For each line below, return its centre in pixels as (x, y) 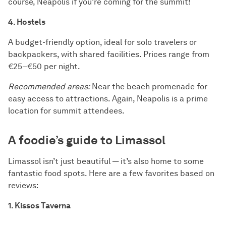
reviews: (23, 185)
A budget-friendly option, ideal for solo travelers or (102, 42)
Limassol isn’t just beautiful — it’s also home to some (106, 161)
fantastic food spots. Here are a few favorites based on (111, 173)
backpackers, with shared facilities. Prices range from (109, 54)
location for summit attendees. (66, 110)
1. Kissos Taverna (39, 205)
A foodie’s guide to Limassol (87, 140)
